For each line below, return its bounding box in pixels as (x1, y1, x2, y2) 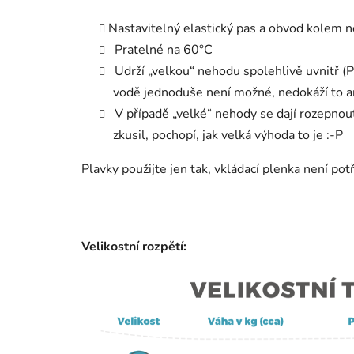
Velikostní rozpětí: (81, 237, 186, 255)
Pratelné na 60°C (108, 40, 213, 58)
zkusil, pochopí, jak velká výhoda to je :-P (113, 126, 343, 144)
